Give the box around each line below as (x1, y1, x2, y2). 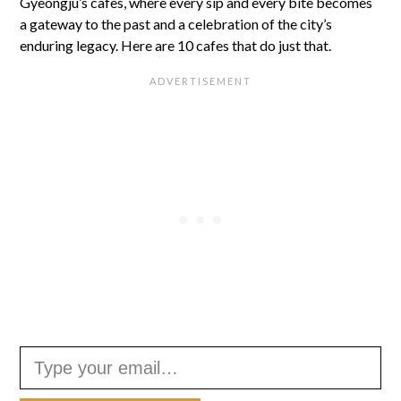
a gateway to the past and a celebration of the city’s (20, 15, 333, 32)
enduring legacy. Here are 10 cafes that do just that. (20, 37, 332, 54)
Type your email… (19, 337, 66, 354)
